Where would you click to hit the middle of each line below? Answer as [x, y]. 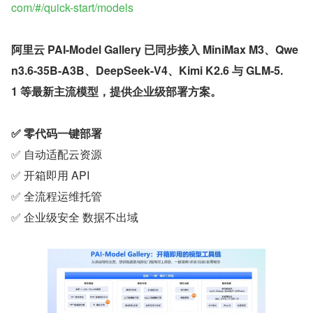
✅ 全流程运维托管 [57, 196]
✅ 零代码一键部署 [57, 133]
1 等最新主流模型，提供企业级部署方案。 [116, 91]
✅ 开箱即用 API [50, 175]
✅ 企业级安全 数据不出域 [75, 217]
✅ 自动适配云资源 [57, 154]
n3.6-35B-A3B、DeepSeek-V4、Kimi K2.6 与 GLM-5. [147, 70]
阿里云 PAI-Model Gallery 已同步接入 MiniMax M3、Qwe [155, 49]
